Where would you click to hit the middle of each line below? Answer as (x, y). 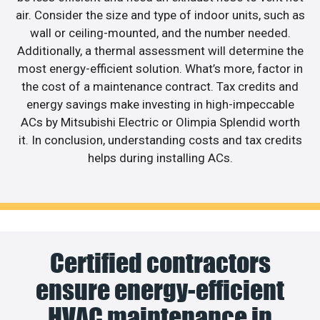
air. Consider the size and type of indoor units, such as (160, 15)
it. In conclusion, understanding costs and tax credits (160, 140)
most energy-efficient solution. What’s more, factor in (160, 68)
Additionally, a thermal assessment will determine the (160, 50)
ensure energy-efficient (160, 290)
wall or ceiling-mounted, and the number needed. (160, 32)
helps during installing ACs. (160, 157)
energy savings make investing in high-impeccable (160, 104)
